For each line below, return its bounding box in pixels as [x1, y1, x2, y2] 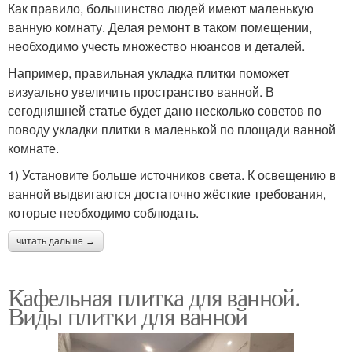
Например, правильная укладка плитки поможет [8, 63, 289, 82]
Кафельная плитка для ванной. [8, 279, 300, 313]
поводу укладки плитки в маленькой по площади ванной [8, 119, 335, 138]
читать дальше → [16, 235, 95, 247]
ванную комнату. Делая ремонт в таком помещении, [8, 17, 312, 36]
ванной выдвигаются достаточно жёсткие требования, [8, 184, 326, 203]
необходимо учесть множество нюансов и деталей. [8, 36, 305, 55]
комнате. [8, 138, 59, 157]
